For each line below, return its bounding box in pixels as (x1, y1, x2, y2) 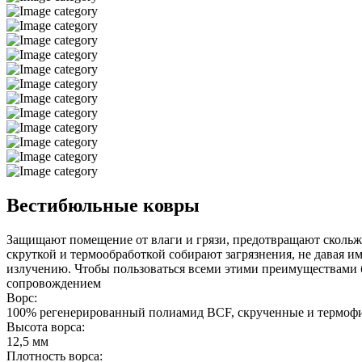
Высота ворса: (6, 319, 85, 334)
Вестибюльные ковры (6, 194, 200, 216)
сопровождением (6, 276, 101, 290)
